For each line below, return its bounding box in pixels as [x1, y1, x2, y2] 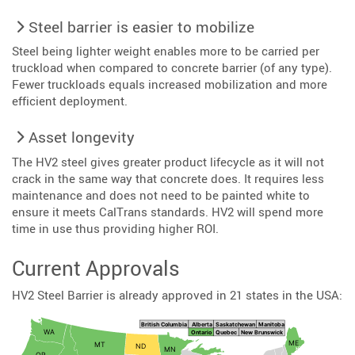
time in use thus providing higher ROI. [12, 219, 219, 236]
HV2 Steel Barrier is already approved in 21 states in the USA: [12, 287, 342, 303]
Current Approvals [12, 253, 180, 282]
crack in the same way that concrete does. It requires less [12, 170, 324, 186]
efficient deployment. [12, 93, 128, 109]
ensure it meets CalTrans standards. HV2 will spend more [12, 203, 323, 219]
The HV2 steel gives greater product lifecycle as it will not [12, 153, 324, 170]
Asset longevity [28, 127, 135, 148]
